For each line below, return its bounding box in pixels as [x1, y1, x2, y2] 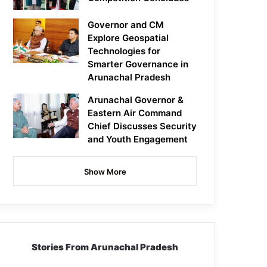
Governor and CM [88, 19, 164, 31]
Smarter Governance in [88, 58, 189, 70]
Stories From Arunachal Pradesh [32, 241, 179, 253]
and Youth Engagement [88, 133, 188, 145]
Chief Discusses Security [88, 120, 197, 132]
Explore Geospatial [88, 32, 169, 44]
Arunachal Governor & [88, 94, 184, 106]
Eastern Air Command [88, 107, 182, 119]
